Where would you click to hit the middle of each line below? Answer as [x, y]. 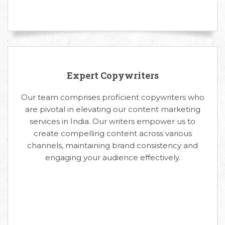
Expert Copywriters [113, 75]
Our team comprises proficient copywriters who [113, 97]
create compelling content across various [113, 133]
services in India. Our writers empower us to [113, 121]
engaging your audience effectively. [113, 157]
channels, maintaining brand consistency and [113, 145]
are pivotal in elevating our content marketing [113, 109]
